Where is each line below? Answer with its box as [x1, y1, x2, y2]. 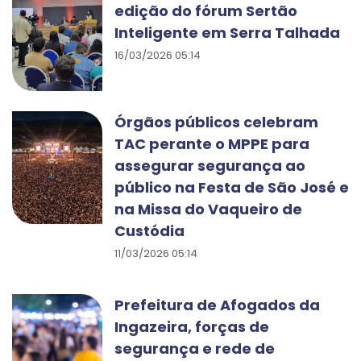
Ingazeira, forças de [114, 317, 269, 337]
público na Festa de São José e [114, 177, 349, 197]
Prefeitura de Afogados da [114, 295, 320, 315]
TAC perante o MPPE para [114, 134, 309, 154]
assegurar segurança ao [114, 156, 305, 176]
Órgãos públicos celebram [114, 112, 318, 132]
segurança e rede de [114, 338, 275, 359]
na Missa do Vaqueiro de [114, 199, 302, 219]
